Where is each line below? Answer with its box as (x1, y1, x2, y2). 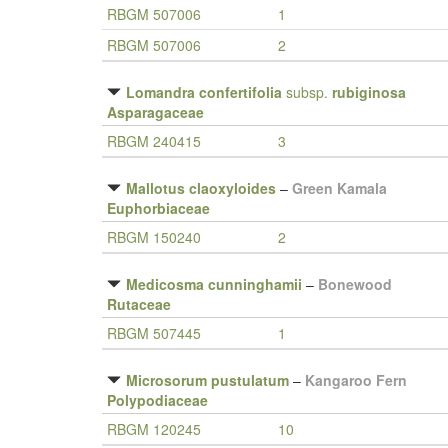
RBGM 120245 (107, 419, 201, 439)
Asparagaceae (107, 102, 204, 122)
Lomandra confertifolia (126, 82, 282, 102)
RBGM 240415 (107, 131, 201, 151)
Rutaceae (107, 294, 171, 314)
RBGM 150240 (107, 227, 201, 247)
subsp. (282, 82, 332, 102)
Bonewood (318, 274, 392, 294)
